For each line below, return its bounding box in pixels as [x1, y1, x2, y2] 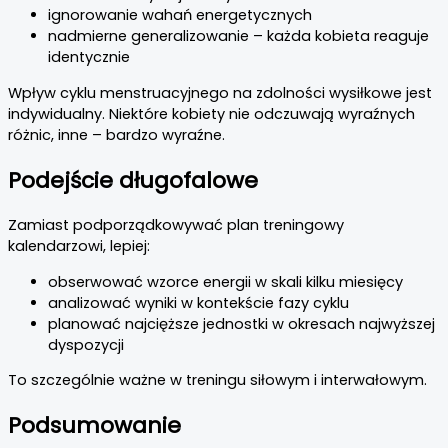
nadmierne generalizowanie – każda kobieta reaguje [48, 26, 429, 47]
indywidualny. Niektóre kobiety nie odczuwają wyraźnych [8, 103, 415, 124]
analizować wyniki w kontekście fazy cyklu [48, 292, 349, 313]
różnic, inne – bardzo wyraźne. [8, 124, 225, 145]
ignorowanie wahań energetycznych [48, 5, 312, 26]
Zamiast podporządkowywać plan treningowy [8, 215, 344, 236]
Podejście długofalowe [8, 164, 258, 196]
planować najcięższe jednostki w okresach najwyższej [48, 313, 435, 334]
